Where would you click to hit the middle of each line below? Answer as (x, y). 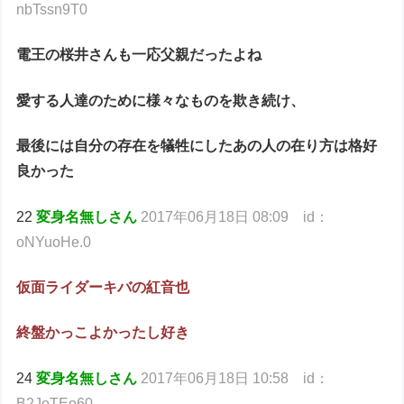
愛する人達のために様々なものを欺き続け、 (161, 100)
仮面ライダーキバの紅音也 (103, 288)
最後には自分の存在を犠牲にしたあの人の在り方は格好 (197, 146)
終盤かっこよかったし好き (103, 333)
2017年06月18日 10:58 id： (235, 378)
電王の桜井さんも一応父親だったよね (139, 55)
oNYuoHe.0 (54, 242)
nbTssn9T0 (52, 10)
